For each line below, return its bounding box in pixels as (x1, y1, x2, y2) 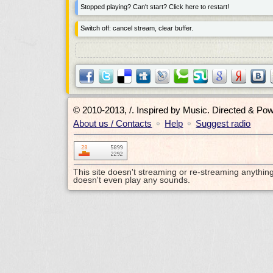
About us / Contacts (73, 118, 152, 129)
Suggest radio (196, 118, 251, 129)
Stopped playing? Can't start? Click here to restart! (80, 3, 230, 10)
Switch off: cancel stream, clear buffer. (80, 24, 194, 32)
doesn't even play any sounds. (73, 175, 191, 185)
